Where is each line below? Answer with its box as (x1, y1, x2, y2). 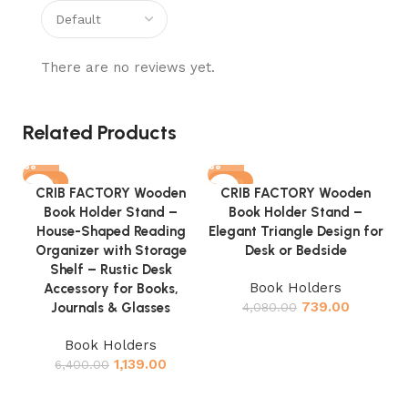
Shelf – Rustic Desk (49, 261, 172, 279)
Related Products (23, 120, 177, 146)
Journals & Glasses (51, 300, 171, 317)
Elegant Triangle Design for (208, 223, 383, 240)
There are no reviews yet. (41, 59, 215, 76)
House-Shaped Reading (36, 223, 186, 240)
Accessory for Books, (43, 280, 178, 298)
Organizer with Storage (35, 242, 187, 260)
